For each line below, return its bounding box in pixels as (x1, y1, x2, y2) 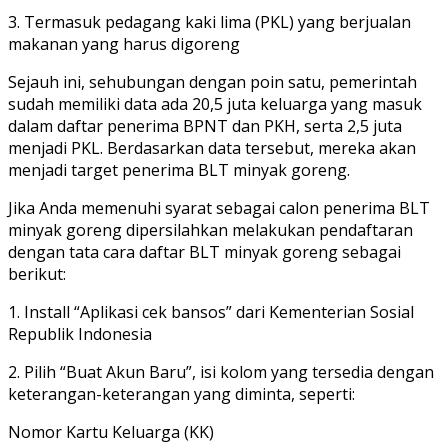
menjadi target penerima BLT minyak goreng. (8, 158, 350, 181)
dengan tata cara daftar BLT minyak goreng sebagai (8, 240, 401, 263)
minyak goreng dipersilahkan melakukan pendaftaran (8, 218, 413, 241)
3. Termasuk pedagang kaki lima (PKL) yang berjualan (8, 10, 411, 33)
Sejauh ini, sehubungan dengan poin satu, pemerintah (8, 70, 417, 93)
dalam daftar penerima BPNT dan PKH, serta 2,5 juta (8, 114, 402, 137)
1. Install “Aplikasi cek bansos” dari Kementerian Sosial (8, 300, 414, 323)
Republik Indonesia (8, 322, 152, 345)
